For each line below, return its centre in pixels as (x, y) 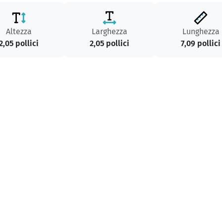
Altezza (19, 31)
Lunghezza (201, 31)
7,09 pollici (201, 43)
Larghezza (110, 31)
